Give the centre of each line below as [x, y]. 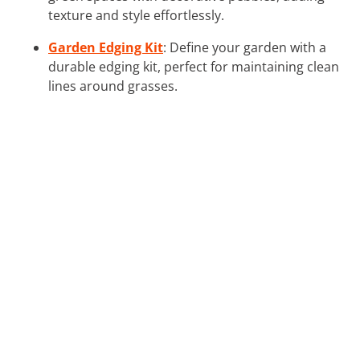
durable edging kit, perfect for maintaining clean [194, 66]
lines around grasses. [113, 86]
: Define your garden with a [245, 47]
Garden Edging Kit [106, 47]
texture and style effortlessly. [136, 15]
